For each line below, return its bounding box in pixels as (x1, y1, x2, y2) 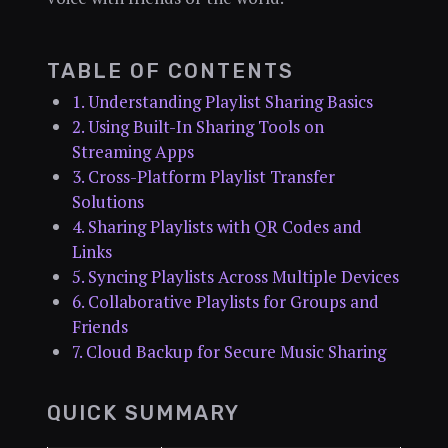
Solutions (71, 190, 144, 214)
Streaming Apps (71, 140, 194, 164)
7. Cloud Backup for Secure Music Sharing (71, 340, 386, 364)
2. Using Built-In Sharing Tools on (71, 115, 324, 139)
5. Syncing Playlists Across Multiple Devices (71, 265, 399, 289)
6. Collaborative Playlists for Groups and (71, 290, 379, 314)
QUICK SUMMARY (46, 401, 240, 426)
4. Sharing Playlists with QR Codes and (71, 215, 362, 239)
